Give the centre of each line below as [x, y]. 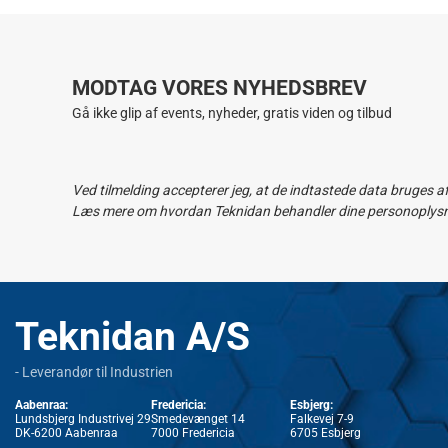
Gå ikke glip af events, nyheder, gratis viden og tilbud [232, 113]
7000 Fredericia [193, 432]
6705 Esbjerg [325, 432]
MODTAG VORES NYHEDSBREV [219, 88]
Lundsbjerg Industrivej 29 [83, 418]
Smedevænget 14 [198, 418]
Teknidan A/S [132, 336]
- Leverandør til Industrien [94, 371]
